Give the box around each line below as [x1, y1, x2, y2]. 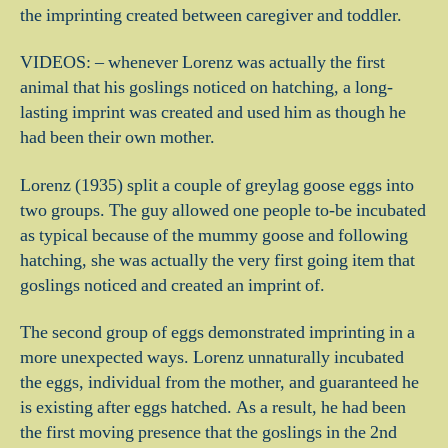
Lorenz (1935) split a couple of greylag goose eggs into [20, 173, 414, 197]
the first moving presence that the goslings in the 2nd [20, 421, 397, 444]
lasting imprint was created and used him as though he [20, 101, 406, 124]
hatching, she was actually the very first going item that [20, 248, 415, 272]
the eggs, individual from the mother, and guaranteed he [20, 371, 419, 394]
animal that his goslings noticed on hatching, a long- [20, 76, 393, 99]
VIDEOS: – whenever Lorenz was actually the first [20, 51, 385, 74]
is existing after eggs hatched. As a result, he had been [20, 396, 406, 419]
